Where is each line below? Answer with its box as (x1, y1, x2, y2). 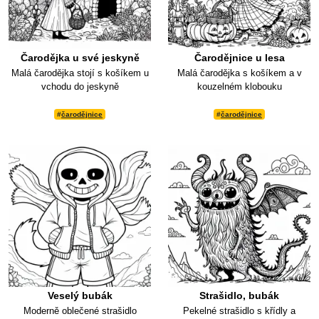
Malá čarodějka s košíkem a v (177, 68, 302, 79)
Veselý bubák (47, 290, 113, 302)
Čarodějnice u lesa (194, 52, 285, 64)
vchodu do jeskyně (41, 81, 119, 93)
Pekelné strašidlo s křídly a (183, 305, 296, 317)
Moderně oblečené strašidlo (23, 305, 137, 317)
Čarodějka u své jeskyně (20, 52, 140, 64)
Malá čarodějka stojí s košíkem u (11, 68, 149, 79)
